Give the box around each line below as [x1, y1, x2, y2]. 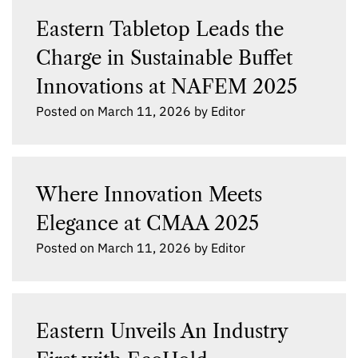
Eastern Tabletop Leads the [36, 18, 284, 41]
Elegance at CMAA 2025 [36, 212, 259, 235]
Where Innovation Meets [36, 183, 262, 206]
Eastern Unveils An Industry [36, 320, 288, 343]
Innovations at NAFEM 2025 [36, 75, 297, 98]
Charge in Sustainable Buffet [36, 46, 292, 70]
